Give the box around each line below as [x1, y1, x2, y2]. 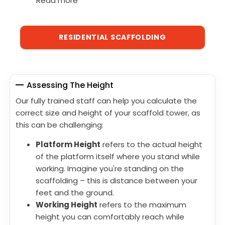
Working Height [36, 199, 97, 210]
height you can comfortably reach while [36, 211, 184, 222]
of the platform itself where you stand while [36, 151, 200, 162]
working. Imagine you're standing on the [36, 163, 184, 174]
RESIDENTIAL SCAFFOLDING [59, 32, 166, 42]
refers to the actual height [100, 139, 202, 150]
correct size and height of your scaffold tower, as [16, 107, 200, 118]
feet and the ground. [36, 187, 114, 198]
